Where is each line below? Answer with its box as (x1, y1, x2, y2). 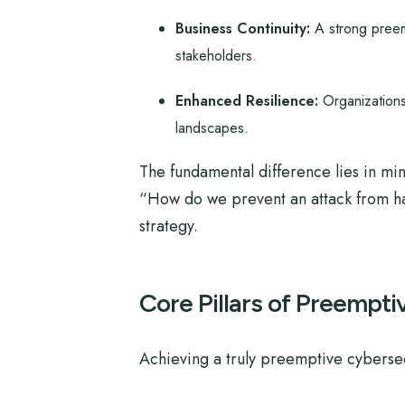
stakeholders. (174, 45, 257, 66)
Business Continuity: (174, 18, 310, 39)
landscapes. (174, 118, 249, 138)
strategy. (138, 214, 198, 238)
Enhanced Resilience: (174, 90, 318, 111)
